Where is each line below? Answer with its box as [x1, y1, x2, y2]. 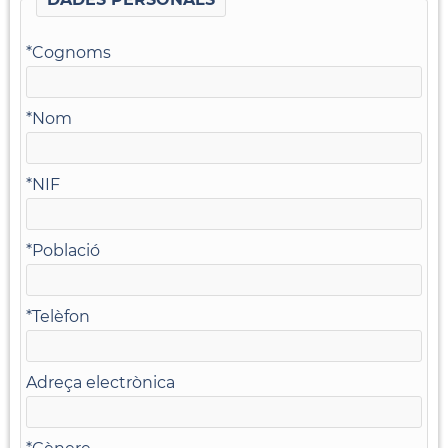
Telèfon [32, 306, 90, 326]
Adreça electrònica [26, 372, 175, 392]
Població [32, 240, 100, 260]
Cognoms [32, 42, 111, 62]
